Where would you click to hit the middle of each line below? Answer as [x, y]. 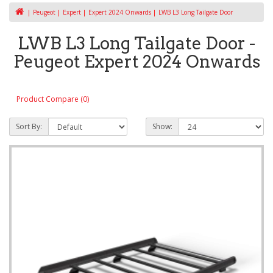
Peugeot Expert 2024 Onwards [136, 62]
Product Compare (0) [53, 99]
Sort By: [29, 127]
